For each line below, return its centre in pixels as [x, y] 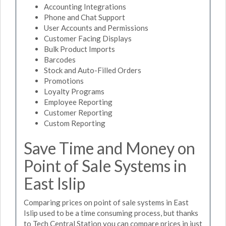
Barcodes [60, 59]
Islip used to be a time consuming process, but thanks [111, 213]
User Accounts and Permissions [96, 27]
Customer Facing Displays [88, 38]
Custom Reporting [75, 123]
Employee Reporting [78, 102]
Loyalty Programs [74, 91]
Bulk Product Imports [79, 49]
